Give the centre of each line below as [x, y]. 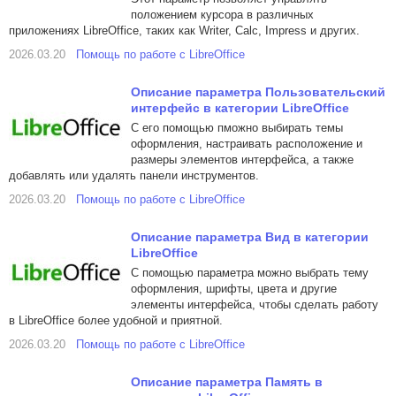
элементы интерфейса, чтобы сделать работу [255, 305]
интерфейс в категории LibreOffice [240, 108]
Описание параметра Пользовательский [258, 92]
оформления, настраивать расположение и [247, 144]
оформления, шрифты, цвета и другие [234, 289]
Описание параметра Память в [227, 382]
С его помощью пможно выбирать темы [237, 128]
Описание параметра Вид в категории [250, 237]
